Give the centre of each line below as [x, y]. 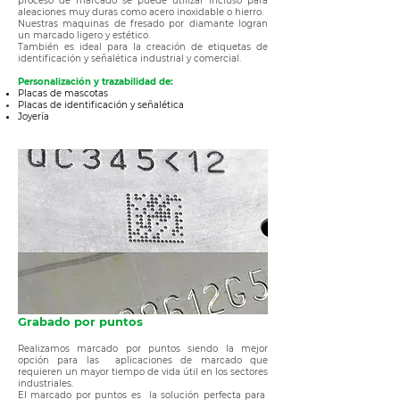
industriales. [46, 383]
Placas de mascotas [64, 93]
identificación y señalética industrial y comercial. [129, 58]
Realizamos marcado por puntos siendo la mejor [143, 349]
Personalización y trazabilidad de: [96, 82]
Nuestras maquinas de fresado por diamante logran [143, 24]
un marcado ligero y [64, 35]
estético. [130, 35]
